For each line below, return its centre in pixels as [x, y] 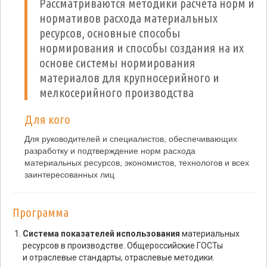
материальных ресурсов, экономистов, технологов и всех [137, 163]
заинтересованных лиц [69, 175]
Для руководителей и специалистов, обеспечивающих [131, 139]
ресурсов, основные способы [110, 33]
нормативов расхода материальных [128, 18]
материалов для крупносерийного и [129, 77]
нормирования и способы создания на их [142, 48]
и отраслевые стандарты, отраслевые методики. [119, 257]
